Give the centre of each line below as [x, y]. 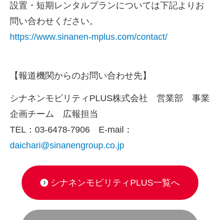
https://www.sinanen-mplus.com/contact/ [89, 37]
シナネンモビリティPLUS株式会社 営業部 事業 [110, 98]
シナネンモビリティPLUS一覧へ [115, 182]
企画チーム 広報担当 [54, 114]
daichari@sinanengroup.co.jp [67, 145]
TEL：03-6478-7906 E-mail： [71, 129]
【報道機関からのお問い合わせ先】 [81, 75]
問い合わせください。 [54, 21]
